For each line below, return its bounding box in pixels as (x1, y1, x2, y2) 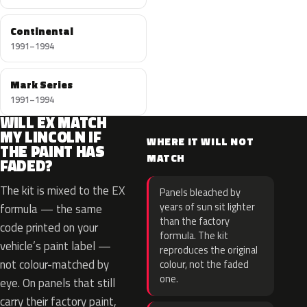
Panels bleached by (160, 185, 241, 200)
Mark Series (10, 77, 73, 93)
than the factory (160, 214, 230, 229)
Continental (10, 23, 73, 39)
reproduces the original (160, 243, 258, 258)
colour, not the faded (160, 257, 249, 272)
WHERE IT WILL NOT (147, 134, 254, 149)
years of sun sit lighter (160, 199, 255, 214)
